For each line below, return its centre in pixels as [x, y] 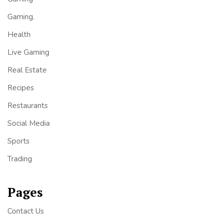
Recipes [21, 88]
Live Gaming [28, 52]
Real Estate [27, 70]
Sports [18, 141]
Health [19, 34]
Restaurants [28, 105]
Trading [20, 159]
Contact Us [26, 211]
